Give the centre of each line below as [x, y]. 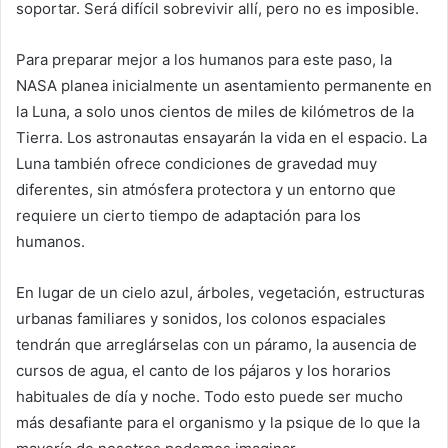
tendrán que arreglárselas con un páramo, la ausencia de [216, 345]
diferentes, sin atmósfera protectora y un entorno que [206, 190]
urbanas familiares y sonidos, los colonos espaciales [201, 319]
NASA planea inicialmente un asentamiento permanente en [224, 86]
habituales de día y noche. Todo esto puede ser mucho [209, 397]
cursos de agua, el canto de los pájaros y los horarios [203, 371]
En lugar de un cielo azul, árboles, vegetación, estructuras [220, 293]
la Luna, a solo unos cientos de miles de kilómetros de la [215, 112]
